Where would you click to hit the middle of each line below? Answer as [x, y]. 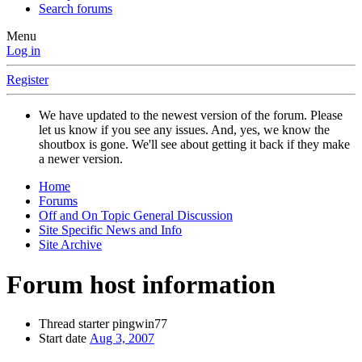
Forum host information [141, 284]
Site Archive [70, 245]
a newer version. [81, 159]
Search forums [76, 9]
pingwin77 [140, 324]
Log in [23, 51]
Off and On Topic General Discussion [136, 216]
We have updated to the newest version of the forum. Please [191, 116]
